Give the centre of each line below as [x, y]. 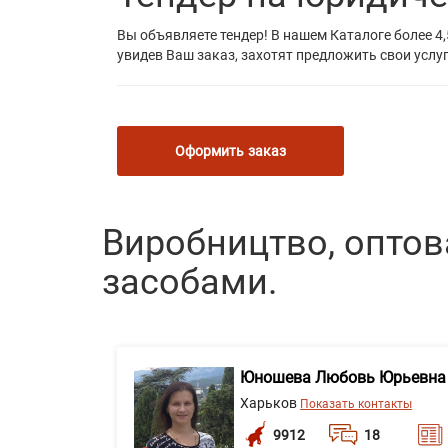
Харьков [270, 403]
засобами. [189, 282]
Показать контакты [356, 404]
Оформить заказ [230, 151]
